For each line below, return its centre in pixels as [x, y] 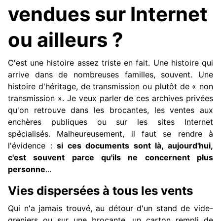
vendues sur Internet [108, 14]
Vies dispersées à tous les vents [100, 191]
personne [27, 169]
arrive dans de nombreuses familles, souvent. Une [110, 75]
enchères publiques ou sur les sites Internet [110, 122]
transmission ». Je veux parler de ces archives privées [110, 98]
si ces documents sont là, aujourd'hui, [135, 146]
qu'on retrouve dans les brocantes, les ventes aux [110, 110]
